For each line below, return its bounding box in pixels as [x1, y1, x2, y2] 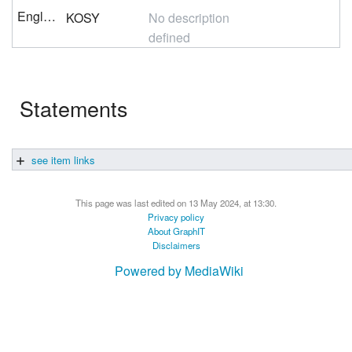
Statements [20, 93, 128, 124]
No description [148, 9, 230, 27]
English [43, 7, 57, 26]
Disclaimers [152, 238, 200, 251]
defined [148, 28, 191, 47]
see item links [28, 152, 95, 167]
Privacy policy [148, 210, 204, 223]
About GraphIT [147, 224, 205, 237]
